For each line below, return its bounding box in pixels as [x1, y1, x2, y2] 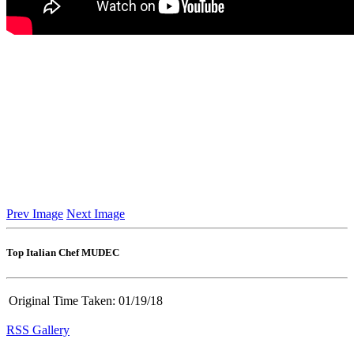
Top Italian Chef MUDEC [6, 247, 119, 259]
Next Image [66, 207, 125, 221]
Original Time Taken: [9, 293, 115, 307]
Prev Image [6, 207, 63, 221]
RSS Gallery [6, 322, 70, 337]
